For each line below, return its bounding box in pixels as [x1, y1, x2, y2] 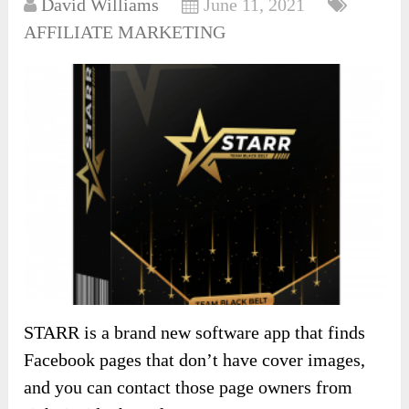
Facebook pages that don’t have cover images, [24, 349, 366, 370]
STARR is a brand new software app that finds [24, 321, 366, 342]
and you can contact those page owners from [24, 376, 353, 397]
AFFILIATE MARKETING [24, 22, 226, 43]
